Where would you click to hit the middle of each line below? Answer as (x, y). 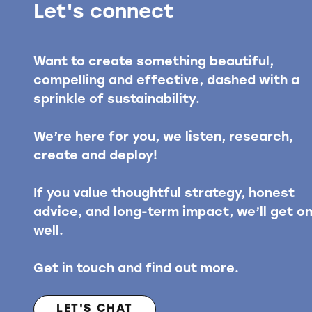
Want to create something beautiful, (154, 63)
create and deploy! (95, 157)
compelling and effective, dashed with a (166, 81)
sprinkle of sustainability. (117, 100)
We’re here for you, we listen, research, (163, 138)
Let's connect (104, 14)
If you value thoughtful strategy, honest (164, 194)
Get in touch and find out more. (136, 270)
